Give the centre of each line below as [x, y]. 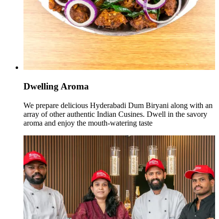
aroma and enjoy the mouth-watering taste [88, 123]
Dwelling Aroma [56, 86]
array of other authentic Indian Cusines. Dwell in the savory [115, 114]
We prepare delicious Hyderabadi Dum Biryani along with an [118, 105]
